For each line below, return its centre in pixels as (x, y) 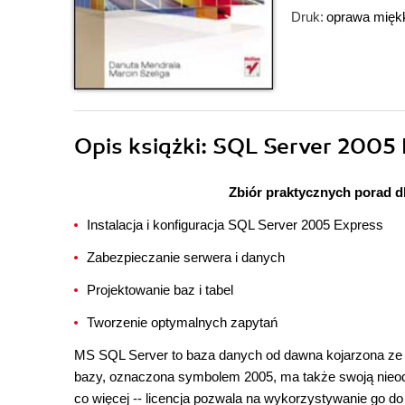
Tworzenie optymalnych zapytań (182, 322)
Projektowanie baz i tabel (160, 290)
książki (165, 146)
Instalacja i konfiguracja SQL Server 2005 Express (235, 225)
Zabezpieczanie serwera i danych (186, 257)
